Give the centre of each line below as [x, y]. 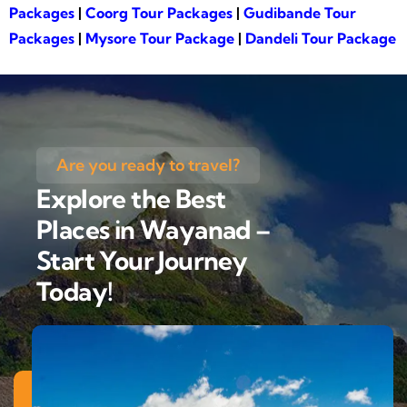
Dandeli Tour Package [321, 38]
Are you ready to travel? [148, 164]
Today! [75, 291]
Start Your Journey [142, 260]
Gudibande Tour [300, 12]
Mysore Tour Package [160, 38]
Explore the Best [131, 198]
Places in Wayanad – [154, 229]
